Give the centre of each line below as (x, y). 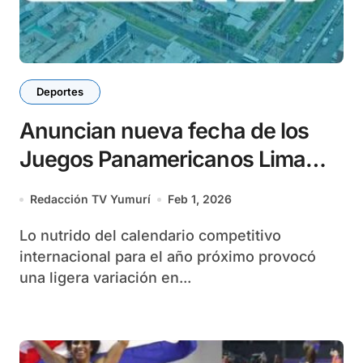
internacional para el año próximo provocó (168, 256)
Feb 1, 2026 (200, 199)
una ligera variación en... (105, 278)
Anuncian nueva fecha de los (164, 131)
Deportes (60, 92)
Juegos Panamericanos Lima (162, 159)
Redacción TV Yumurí (90, 199)
